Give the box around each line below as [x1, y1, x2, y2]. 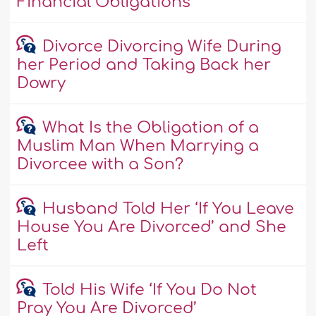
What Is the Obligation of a [42, 119, 259, 137]
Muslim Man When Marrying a [17, 138, 260, 155]
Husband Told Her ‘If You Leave [42, 200, 294, 218]
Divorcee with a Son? [17, 156, 184, 174]
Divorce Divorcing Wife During [42, 38, 281, 56]
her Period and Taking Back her [17, 56, 272, 74]
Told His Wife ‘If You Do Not [42, 281, 257, 299]
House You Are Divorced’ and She [17, 219, 287, 236]
